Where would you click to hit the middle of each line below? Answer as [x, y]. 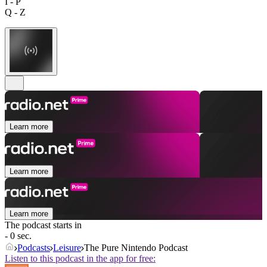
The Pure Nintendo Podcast [136, 248]
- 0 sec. [18, 236]
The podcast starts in [43, 225]
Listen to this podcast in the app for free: [80, 259]
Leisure [67, 248]
